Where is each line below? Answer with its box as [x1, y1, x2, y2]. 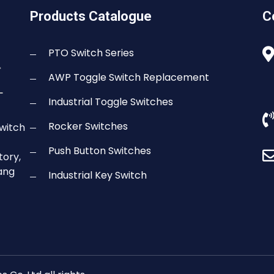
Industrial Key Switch [48, 168, 147, 183]
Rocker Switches [48, 119, 128, 134]
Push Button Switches [48, 144, 151, 158]
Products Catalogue [30, 9, 152, 24]
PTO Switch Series [48, 46, 134, 61]
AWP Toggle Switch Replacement [48, 70, 209, 85]
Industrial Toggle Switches [48, 95, 173, 109]
